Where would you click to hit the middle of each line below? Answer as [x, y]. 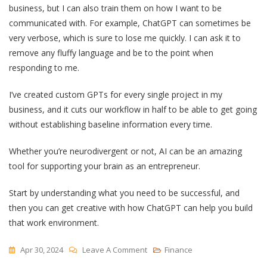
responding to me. [45, 67]
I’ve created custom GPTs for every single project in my [116, 94]
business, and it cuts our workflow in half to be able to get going [133, 109]
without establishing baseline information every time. [111, 124]
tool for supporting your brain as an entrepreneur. [106, 166]
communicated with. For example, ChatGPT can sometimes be [130, 23]
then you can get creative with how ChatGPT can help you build [131, 207]
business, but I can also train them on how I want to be [115, 8]
